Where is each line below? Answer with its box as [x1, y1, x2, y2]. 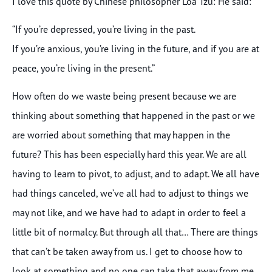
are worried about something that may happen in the [12, 129, 230, 141]
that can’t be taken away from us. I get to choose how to [12, 245, 243, 258]
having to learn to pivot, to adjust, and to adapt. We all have [12, 168, 259, 180]
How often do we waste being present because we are [12, 90, 236, 103]
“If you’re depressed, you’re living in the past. [12, 22, 195, 35]
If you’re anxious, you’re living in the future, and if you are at [12, 42, 259, 55]
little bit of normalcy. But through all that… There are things [12, 226, 258, 239]
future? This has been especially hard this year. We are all [12, 148, 246, 161]
